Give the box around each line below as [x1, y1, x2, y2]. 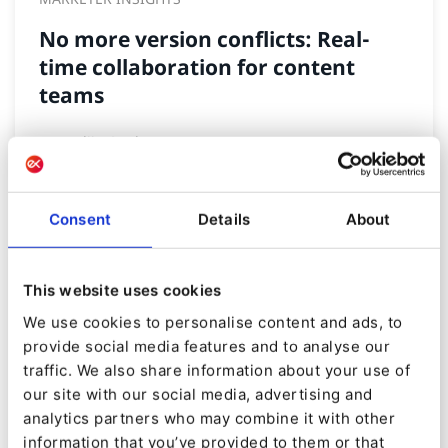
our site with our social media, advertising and [23, 384, 373, 404]
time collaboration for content [39, 53, 355, 82]
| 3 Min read [119, 153, 204, 173]
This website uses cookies [23, 280, 222, 300]
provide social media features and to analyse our [23, 336, 390, 356]
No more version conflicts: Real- [39, 25, 370, 54]
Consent [49, 209, 111, 229]
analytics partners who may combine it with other [23, 408, 395, 428]
